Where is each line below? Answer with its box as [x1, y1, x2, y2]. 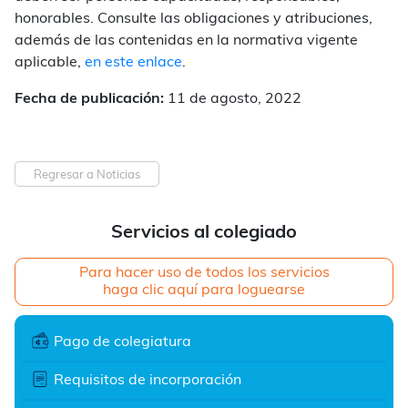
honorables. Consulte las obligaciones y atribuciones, [15, 11, 372, 26]
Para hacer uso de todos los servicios [78, 265, 330, 280]
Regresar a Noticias [34, 168, 140, 181]
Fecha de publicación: [15, 91, 164, 107]
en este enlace [85, 55, 182, 70]
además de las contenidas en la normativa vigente [15, 33, 358, 48]
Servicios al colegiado [111, 223, 297, 242]
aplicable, [15, 55, 85, 70]
